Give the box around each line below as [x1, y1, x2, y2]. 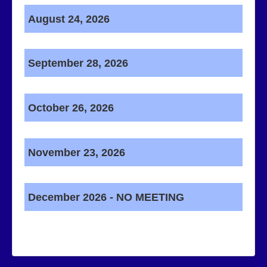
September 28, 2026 [25, 57, 128, 69]
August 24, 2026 [25, 13, 110, 25]
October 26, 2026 [25, 101, 114, 114]
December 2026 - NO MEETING [25, 191, 184, 203]
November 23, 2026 [25, 146, 125, 159]
